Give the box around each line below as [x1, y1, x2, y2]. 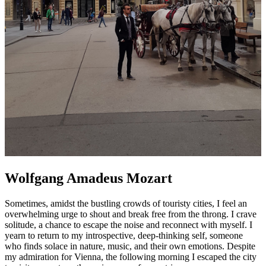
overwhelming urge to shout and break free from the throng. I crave [5, 208, 256, 219]
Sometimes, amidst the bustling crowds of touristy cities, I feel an [5, 198, 247, 208]
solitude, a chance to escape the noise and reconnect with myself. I [5, 219, 252, 230]
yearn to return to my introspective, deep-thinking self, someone [5, 230, 243, 240]
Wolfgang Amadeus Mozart [5, 170, 172, 186]
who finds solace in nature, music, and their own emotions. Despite [5, 240, 255, 251]
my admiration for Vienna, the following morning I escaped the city [5, 251, 256, 262]
